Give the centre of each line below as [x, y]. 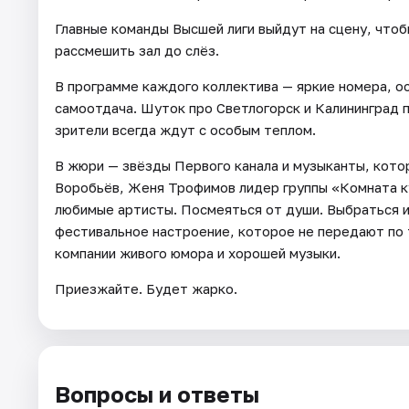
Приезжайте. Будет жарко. [146, 288]
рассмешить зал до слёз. [137, 50]
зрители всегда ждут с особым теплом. [185, 129]
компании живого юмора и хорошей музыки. [198, 252]
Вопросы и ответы [157, 393]
